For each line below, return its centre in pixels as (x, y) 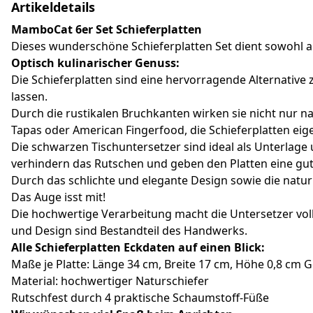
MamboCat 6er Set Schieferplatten (107, 29)
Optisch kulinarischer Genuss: (95, 63)
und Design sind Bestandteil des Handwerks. (129, 230)
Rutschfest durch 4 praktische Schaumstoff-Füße (140, 297)
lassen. (29, 96)
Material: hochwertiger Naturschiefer (110, 281)
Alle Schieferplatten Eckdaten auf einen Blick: (138, 247)
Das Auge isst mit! (58, 197)
